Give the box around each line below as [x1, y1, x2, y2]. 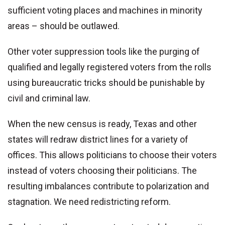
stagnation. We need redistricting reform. [8, 196, 171, 207]
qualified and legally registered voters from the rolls [8, 62, 211, 73]
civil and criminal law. [8, 93, 90, 104]
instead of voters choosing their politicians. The [8, 165, 197, 176]
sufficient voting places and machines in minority [8, 5, 202, 16]
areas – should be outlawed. [8, 21, 120, 32]
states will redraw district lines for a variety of [8, 134, 188, 145]
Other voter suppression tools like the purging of [8, 46, 200, 57]
